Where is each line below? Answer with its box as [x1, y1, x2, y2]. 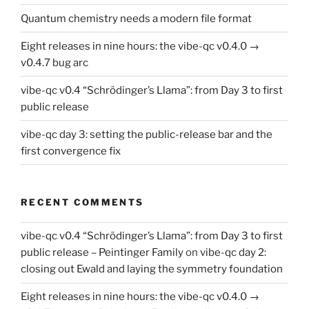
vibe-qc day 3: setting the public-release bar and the [21, 128, 272, 141]
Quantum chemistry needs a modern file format [21, 12, 252, 25]
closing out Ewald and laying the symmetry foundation [21, 263, 283, 276]
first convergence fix [21, 144, 121, 157]
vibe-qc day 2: [200, 246, 266, 259]
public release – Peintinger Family [21, 246, 183, 259]
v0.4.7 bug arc [21, 56, 88, 69]
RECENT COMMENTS [21, 197, 144, 208]
